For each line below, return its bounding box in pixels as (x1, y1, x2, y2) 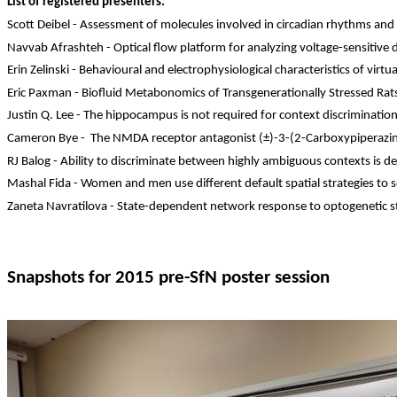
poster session (217, 269, 330, 288)
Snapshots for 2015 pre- (7, 269, 190, 288)
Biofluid (82, 86, 122, 100)
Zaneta (7, 200, 43, 214)
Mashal (7, 177, 46, 191)
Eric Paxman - (7, 86, 82, 100)
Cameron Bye (7, 132, 81, 146)
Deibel (37, 18, 70, 32)
